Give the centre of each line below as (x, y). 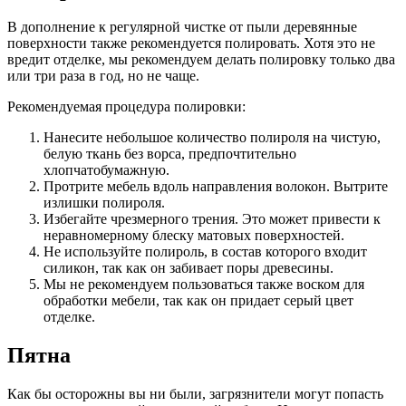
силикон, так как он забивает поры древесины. (188, 268)
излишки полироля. (104, 203)
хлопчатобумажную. (106, 170)
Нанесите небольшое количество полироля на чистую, (212, 138)
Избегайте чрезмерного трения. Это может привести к (212, 219)
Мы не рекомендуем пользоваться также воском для (204, 285)
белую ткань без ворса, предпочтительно (170, 154)
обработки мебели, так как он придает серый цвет (198, 301)
